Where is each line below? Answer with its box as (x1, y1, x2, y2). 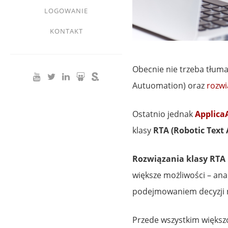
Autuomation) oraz (132, 79, 207, 91)
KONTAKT (49, 26, 83, 36)
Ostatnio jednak (132, 108, 195, 120)
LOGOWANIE (44, 6, 88, 15)
